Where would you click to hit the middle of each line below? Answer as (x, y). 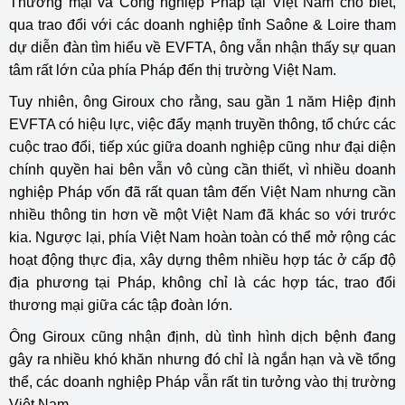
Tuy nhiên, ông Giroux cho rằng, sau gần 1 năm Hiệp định (202, 101)
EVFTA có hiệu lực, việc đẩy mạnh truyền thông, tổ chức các (202, 124)
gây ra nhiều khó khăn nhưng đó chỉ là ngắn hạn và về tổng (202, 359)
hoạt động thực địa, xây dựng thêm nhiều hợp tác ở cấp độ (202, 259)
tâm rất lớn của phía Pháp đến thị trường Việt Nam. (173, 70)
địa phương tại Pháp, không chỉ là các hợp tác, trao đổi (202, 282)
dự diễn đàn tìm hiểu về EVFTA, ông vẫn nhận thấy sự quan (202, 47)
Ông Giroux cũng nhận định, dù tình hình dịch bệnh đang (202, 336)
